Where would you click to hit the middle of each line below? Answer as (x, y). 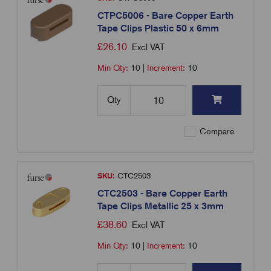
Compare (216, 132)
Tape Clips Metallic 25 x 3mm (161, 206)
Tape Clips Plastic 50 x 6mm (158, 28)
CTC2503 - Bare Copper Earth (163, 194)
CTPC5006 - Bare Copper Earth (166, 16)
